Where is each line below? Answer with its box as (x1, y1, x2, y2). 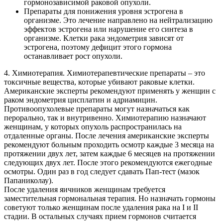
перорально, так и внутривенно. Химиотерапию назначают (4, 113, 206, 122)
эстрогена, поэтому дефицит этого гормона (24, 42, 172, 51)
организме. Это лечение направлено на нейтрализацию (24, 15, 213, 24)
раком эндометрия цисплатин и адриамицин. (4, 95, 157, 104)
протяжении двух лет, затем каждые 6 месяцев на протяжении (4, 149, 215, 158)
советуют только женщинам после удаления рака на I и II (4, 203, 198, 212)
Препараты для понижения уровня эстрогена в (24, 6, 183, 15)
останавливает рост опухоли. (24, 51, 122, 60)
